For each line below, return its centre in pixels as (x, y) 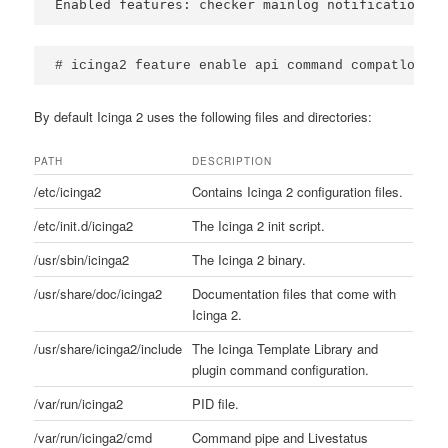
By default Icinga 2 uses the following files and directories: (203, 116)
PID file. (216, 404)
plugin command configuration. (281, 370)
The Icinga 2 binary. (249, 260)
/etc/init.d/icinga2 (84, 226)
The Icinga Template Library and (285, 349)
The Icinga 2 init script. (259, 226)
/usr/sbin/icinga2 (82, 260)
